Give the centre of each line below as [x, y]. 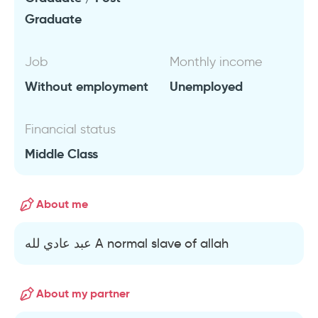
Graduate [53, 19]
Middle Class [61, 154]
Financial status [70, 129]
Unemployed [206, 86]
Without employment [87, 86]
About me [62, 204]
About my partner [83, 294]
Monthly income [216, 62]
